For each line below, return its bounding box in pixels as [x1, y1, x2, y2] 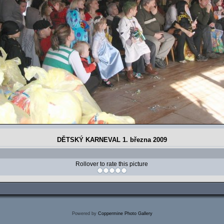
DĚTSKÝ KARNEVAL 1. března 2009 [57, 136, 167, 143]
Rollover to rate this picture [75, 160, 148, 167]
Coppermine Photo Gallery [97, 211, 152, 216]
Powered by [71, 211, 98, 216]
